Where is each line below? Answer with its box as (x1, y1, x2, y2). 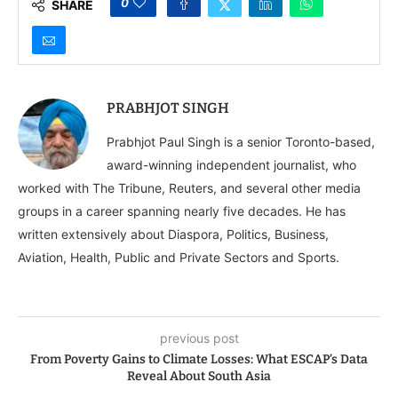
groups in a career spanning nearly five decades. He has (18, 203, 346, 219)
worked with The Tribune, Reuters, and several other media (18, 180, 361, 196)
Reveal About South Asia (127, 369, 271, 385)
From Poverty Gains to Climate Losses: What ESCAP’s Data (30, 352, 368, 368)
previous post (159, 330, 239, 346)
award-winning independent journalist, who (107, 157, 356, 173)
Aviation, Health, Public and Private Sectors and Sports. (18, 250, 339, 266)
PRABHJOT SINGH (107, 99, 229, 117)
